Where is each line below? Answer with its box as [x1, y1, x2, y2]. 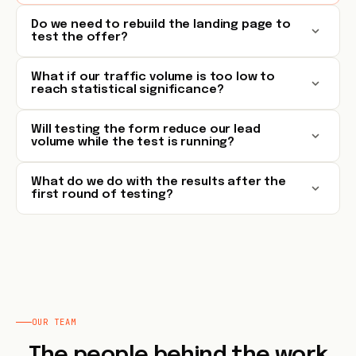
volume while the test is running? [31, 136, 235, 149]
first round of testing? [31, 188, 173, 201]
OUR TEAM [32, 316, 77, 327]
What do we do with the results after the [31, 176, 287, 188]
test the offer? [31, 31, 128, 44]
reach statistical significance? [31, 83, 224, 96]
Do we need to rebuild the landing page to [31, 18, 291, 31]
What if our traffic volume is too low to [31, 71, 276, 83]
